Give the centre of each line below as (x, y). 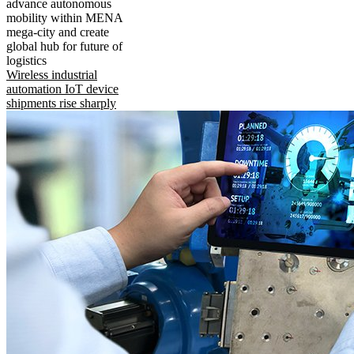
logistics (26, 61)
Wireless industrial (52, 75)
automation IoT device (62, 89)
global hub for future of (64, 47)
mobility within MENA (64, 18)
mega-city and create (58, 32)
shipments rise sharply (61, 104)
